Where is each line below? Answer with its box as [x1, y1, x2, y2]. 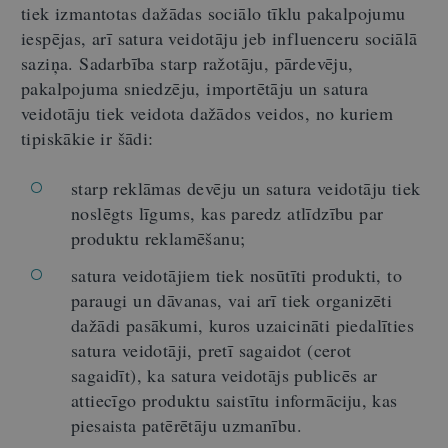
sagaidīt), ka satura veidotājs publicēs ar [71, 362, 378, 387]
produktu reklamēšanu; [71, 225, 246, 250]
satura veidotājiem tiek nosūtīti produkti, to [71, 262, 402, 287]
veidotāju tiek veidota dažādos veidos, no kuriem [21, 100, 394, 125]
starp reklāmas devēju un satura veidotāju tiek [71, 175, 421, 200]
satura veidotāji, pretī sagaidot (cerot [71, 337, 352, 362]
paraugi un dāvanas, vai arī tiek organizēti [71, 287, 393, 312]
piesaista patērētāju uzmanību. [71, 412, 302, 437]
